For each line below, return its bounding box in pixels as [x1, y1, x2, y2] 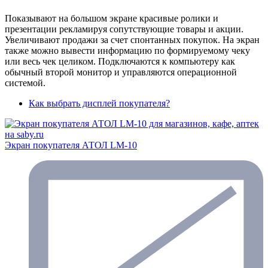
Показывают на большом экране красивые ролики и [5, 13, 218, 23]
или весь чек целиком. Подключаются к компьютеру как [5, 56, 235, 66]
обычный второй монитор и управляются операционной [5, 66, 237, 77]
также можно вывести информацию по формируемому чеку [5, 45, 250, 56]
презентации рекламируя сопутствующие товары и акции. [5, 23, 243, 34]
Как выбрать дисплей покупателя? [29, 98, 170, 108]
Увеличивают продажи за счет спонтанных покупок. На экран [5, 34, 260, 45]
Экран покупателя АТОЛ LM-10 [5, 139, 137, 150]
